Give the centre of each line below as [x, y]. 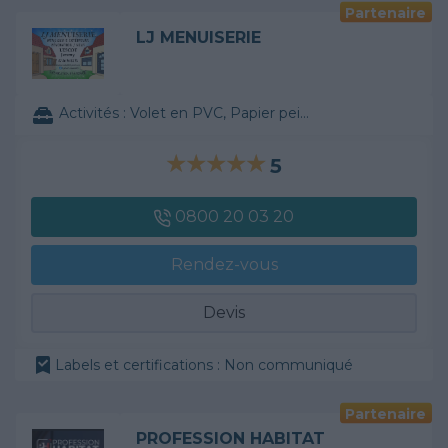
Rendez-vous [224, 265]
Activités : [94, 113]
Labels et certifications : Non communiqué [204, 364]
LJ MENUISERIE [198, 38]
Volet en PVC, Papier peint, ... [215, 113]
